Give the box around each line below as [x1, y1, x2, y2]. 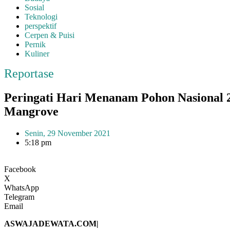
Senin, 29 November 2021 [25, 128, 110, 138]
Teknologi [25, 12, 57, 21]
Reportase [4, 67, 54, 80]
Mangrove [4, 104, 59, 118]
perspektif [25, 22, 56, 30]
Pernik [25, 40, 46, 49]
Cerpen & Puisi [25, 31, 74, 40]
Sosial [25, 3, 44, 12]
